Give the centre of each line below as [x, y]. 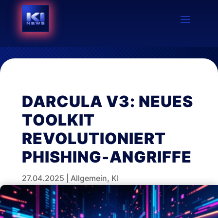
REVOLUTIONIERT [94, 138]
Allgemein [89, 178]
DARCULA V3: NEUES [107, 101]
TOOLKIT [58, 120]
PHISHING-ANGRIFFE [107, 157]
